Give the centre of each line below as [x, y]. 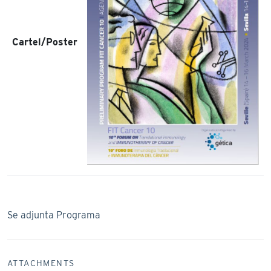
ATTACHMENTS [41, 263]
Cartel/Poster [45, 42]
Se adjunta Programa [54, 215]
